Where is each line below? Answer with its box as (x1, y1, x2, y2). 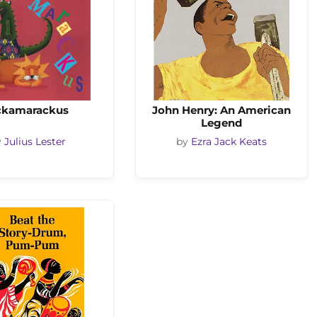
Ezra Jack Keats (191, 136, 267, 148)
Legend (201, 115, 242, 129)
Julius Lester (4, 136, 66, 148)
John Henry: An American (152, 103, 291, 117)
